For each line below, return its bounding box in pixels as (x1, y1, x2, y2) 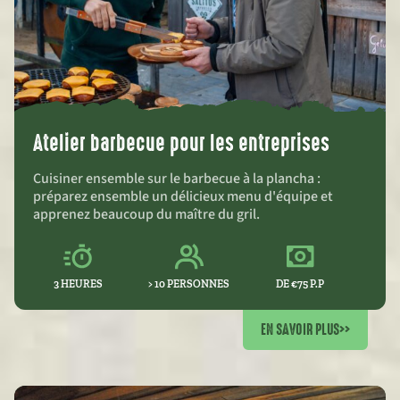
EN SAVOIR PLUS (261, 319, 339, 340)
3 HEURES (53, 278, 103, 290)
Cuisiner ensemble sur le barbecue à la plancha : (33, 169, 321, 188)
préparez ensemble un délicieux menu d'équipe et (33, 187, 333, 206)
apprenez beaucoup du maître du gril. (33, 204, 260, 224)
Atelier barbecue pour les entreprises (33, 128, 329, 159)
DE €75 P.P (276, 278, 325, 290)
